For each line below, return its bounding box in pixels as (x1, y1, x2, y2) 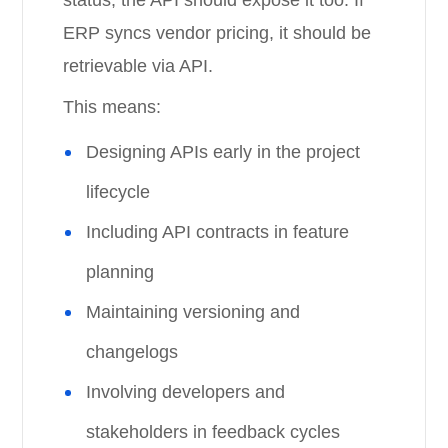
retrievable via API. (63, 56, 214, 76)
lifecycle (86, 182, 151, 202)
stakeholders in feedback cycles (86, 422, 341, 442)
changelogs (86, 342, 179, 362)
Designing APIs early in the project (86, 142, 361, 162)
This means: (63, 97, 162, 117)
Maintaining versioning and (86, 302, 301, 322)
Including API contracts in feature (86, 222, 350, 242)
